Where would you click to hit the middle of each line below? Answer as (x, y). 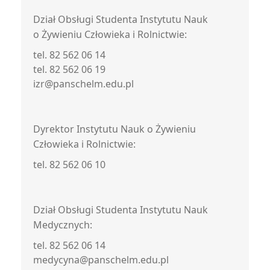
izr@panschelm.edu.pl (83, 84)
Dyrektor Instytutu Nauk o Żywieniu (115, 129)
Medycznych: (63, 225)
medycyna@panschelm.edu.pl (101, 260)
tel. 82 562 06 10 (69, 165)
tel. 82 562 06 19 (69, 69)
